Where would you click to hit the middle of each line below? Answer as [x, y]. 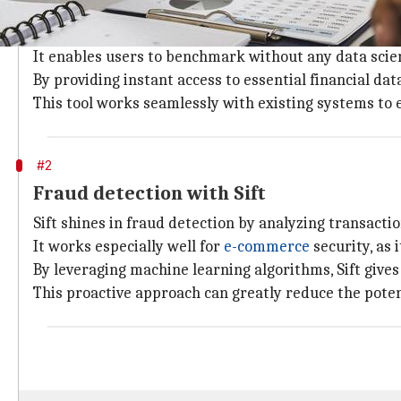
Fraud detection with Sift [149, 193]
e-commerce [267, 247]
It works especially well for [128, 247]
